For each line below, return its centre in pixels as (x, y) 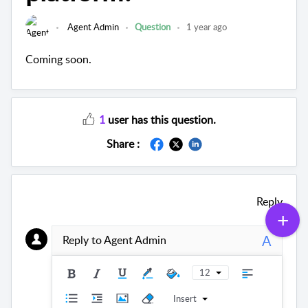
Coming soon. (60, 59)
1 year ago (207, 27)
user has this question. (161, 120)
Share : (123, 144)
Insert (185, 298)
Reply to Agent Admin (114, 240)
